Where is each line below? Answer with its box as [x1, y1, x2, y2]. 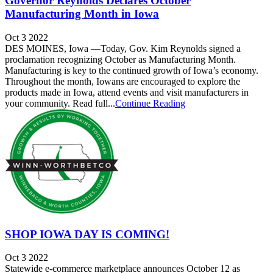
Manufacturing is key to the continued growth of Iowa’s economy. [5, 65, 258, 76]
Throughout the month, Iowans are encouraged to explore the [5, 76, 240, 87]
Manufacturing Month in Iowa [5, 7, 159, 21]
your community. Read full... [5, 97, 115, 108]
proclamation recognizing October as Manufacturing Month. [5, 54, 236, 65]
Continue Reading [115, 97, 185, 108]
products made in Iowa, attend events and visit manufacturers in [5, 87, 249, 97]
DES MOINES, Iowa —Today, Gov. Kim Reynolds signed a [5, 43, 241, 54]
